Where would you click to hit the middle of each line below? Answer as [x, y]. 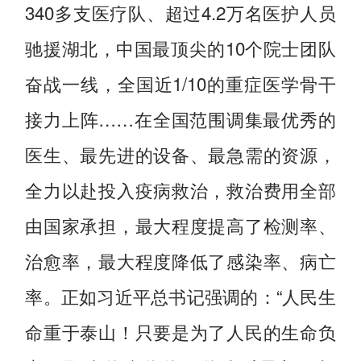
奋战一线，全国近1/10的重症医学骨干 [180, 83]
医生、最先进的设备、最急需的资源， [180, 154]
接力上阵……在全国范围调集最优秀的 [180, 118]
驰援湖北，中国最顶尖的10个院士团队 [180, 47]
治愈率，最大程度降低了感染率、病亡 [180, 260]
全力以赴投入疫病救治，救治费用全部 [180, 189]
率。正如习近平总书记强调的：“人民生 [180, 295]
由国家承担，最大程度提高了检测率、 [180, 224]
